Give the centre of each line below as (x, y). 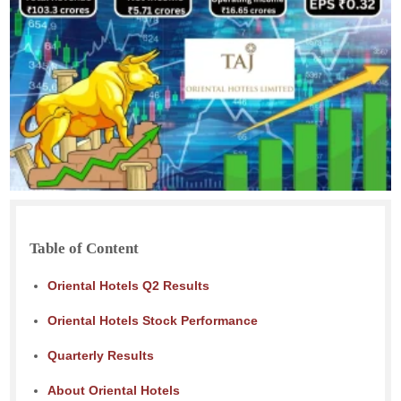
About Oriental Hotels (116, 391)
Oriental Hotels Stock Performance (153, 321)
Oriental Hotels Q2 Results (129, 286)
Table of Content (85, 249)
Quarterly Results (103, 356)
